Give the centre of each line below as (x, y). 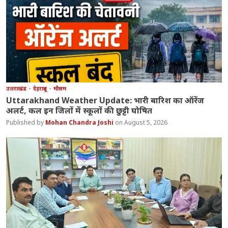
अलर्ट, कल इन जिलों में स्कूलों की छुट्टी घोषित (79, 111)
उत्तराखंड (17, 89)
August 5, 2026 (146, 123)
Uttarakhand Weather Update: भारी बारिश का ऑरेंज (105, 101)
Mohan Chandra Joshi (80, 123)
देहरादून (41, 89)
